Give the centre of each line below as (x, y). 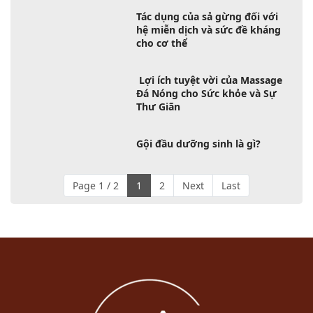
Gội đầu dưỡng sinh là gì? (199, 144)
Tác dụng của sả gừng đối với (208, 16)
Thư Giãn (159, 107)
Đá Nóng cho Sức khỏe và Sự (207, 93)
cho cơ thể (162, 43)
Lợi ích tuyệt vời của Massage (210, 80)
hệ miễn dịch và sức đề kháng (209, 30)
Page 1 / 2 (96, 185)
